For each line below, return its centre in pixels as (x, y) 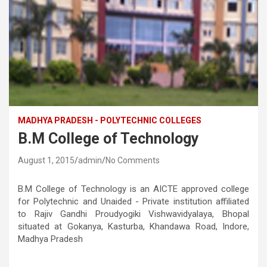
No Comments (133, 160)
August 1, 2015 (46, 160)
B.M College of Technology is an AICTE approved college (133, 189)
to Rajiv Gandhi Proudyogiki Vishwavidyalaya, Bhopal (133, 214)
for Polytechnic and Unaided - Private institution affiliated (133, 201)
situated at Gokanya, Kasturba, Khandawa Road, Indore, (133, 226)
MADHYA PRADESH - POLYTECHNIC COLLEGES (110, 120)
